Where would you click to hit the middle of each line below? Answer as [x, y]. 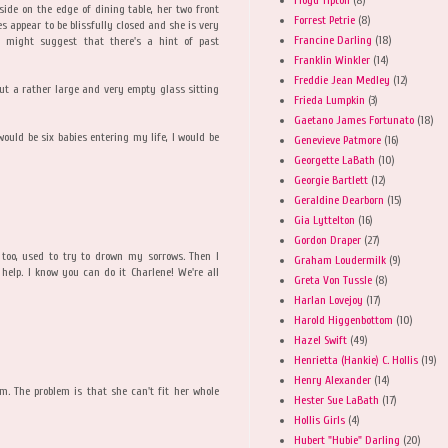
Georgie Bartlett [331, 179]
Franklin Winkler [332, 59]
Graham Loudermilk [340, 259]
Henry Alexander [332, 379]
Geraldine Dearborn [339, 199]
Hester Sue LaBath [336, 399]
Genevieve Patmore [337, 139]
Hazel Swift [320, 339]
